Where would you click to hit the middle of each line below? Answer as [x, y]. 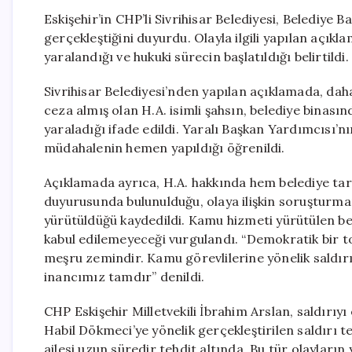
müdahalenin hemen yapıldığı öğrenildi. [165, 148]
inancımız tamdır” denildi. [125, 277]
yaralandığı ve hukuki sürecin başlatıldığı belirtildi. [196, 57]
